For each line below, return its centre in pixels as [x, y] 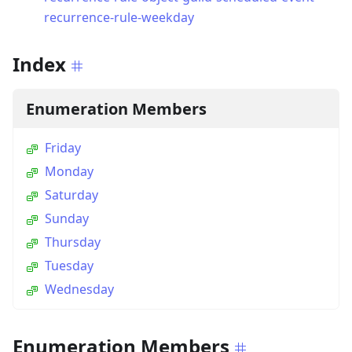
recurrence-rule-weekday [119, 18]
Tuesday [69, 266]
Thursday [73, 242]
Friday [63, 148]
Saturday [71, 195]
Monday [69, 172]
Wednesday [79, 290]
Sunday [67, 219]
